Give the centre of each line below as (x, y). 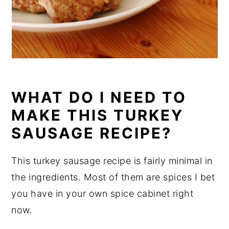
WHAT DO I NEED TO (99, 97)
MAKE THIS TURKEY (98, 115)
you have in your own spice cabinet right (102, 193)
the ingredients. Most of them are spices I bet (113, 177)
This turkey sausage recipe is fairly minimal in (112, 161)
